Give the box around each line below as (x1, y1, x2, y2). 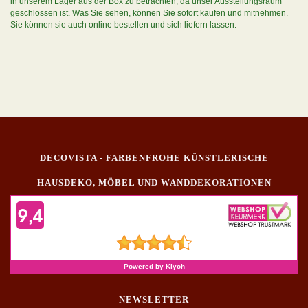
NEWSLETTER (119, 294, 189, 305)
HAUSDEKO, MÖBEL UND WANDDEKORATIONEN (36, 177, 272, 188)
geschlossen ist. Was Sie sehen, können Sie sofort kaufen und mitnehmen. (10, 8, 288, 18)
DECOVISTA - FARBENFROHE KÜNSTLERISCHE (39, 153, 269, 163)
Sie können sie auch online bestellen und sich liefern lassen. (10, 20, 236, 30)
